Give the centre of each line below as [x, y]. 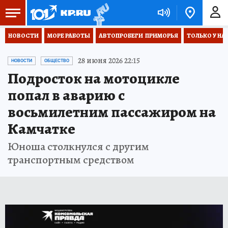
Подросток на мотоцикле [94, 78]
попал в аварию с [66, 95]
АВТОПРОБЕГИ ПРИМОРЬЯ [138, 36]
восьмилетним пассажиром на [112, 112]
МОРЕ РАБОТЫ [69, 36]
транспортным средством [71, 160]
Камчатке [41, 129]
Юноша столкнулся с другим [78, 147]
